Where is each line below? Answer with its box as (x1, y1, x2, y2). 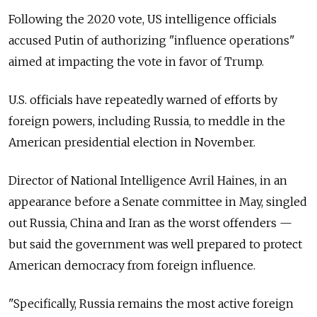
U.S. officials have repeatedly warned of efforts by (8, 93, 277, 108)
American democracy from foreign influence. (8, 258, 255, 273)
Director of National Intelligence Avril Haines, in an (8, 173, 287, 188)
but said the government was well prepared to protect (8, 237, 302, 252)
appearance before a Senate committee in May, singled (8, 195, 307, 209)
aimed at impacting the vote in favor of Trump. (8, 54, 264, 69)
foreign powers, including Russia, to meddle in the (8, 114, 285, 129)
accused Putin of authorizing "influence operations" (8, 33, 295, 48)
